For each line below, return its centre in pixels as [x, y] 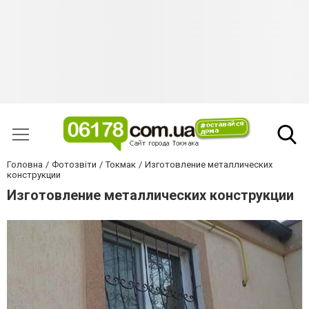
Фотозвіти [74, 165]
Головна [25, 165]
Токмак [121, 165]
